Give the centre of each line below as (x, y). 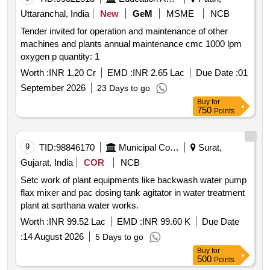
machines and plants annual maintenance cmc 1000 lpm (62, 44)
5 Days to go (119, 237)
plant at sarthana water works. (80, 206)
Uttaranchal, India (55, 14)
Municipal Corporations (174, 148)
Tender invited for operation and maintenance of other (124, 31)
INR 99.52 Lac (77, 222)
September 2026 (53, 88)
